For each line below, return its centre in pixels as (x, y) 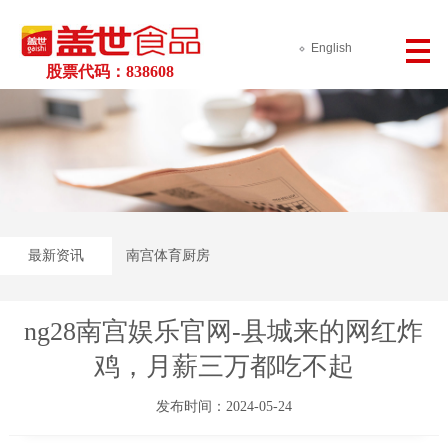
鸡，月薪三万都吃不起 (223, 367)
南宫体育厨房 (168, 255)
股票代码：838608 (109, 71)
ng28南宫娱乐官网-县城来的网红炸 (224, 332)
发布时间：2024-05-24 (223, 407)
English (332, 48)
